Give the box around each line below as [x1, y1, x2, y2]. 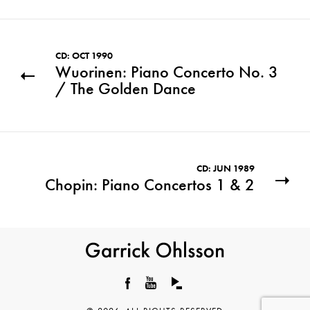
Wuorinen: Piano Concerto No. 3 [55, 61, 278, 83]
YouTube [149, 289, 183, 304]
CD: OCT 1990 [55, 49, 113, 62]
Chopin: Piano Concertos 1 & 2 [45, 174, 255, 196]
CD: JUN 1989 [197, 162, 255, 175]
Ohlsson [154, 273, 187, 288]
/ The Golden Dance [55, 77, 196, 100]
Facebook [127, 289, 167, 304]
